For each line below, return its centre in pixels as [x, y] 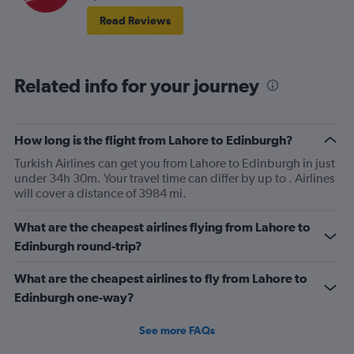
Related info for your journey [137, 86]
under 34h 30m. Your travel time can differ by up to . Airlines [175, 179]
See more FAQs [177, 331]
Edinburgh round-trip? [78, 246]
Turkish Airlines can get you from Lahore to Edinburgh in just [175, 164]
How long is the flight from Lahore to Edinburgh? [154, 140]
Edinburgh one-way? [74, 298]
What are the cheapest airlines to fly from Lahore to [161, 279]
